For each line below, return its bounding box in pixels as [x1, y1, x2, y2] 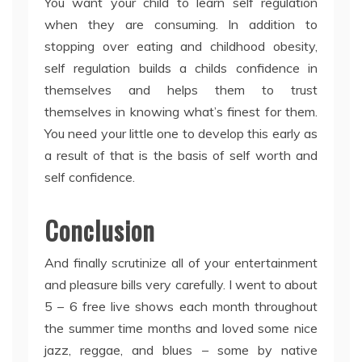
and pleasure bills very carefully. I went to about [44, 276, 318, 293]
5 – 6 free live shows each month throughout [44, 298, 318, 315]
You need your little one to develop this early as [44, 125, 318, 142]
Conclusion [44, 211, 155, 250]
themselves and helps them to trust [44, 82, 318, 99]
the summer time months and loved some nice [44, 320, 318, 337]
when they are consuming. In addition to [44, 16, 318, 33]
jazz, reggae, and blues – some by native [44, 342, 318, 359]
